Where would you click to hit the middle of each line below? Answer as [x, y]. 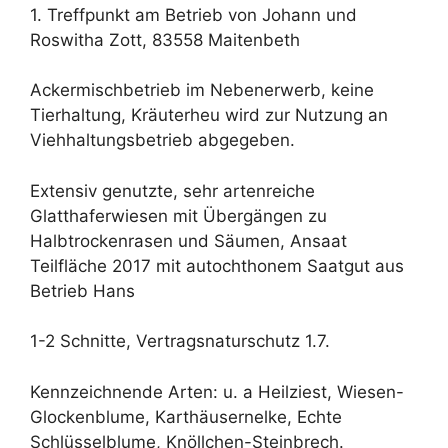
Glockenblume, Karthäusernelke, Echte [186, 416]
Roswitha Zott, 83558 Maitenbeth [165, 39]
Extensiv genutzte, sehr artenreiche [172, 190]
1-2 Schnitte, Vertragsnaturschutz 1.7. [180, 341]
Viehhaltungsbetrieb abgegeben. [162, 140]
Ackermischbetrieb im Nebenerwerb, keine [202, 90]
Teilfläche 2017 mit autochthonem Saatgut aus [217, 265]
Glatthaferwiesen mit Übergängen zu [178, 215]
